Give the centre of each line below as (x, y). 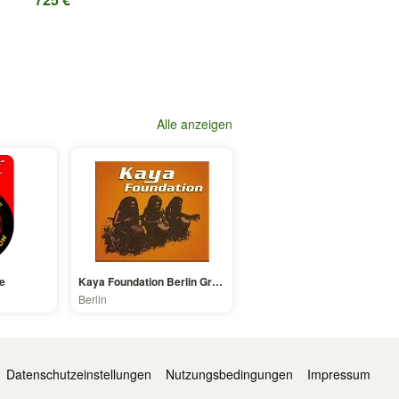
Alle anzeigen (195, 124)
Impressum (339, 375)
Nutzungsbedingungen (229, 375)
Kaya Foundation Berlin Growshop (217, 282)
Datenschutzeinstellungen (79, 375)
